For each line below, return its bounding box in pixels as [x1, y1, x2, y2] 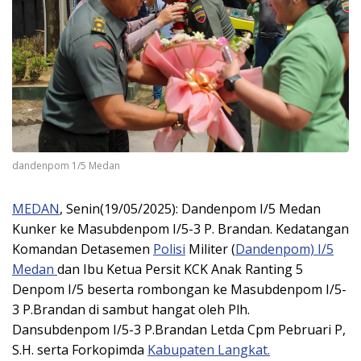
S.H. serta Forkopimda [12, 341, 147, 359]
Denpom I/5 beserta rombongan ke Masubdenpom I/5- [12, 280, 346, 299]
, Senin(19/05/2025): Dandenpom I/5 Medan [60, 200, 321, 218]
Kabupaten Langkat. [147, 341, 270, 359]
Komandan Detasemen [12, 240, 153, 259]
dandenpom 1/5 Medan [12, 159, 120, 173]
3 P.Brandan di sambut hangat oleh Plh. [12, 301, 250, 319]
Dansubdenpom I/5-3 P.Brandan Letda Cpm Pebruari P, [12, 321, 346, 339]
